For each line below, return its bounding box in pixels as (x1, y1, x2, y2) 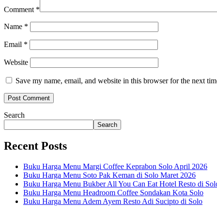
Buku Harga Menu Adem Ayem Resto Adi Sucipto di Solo (23, 197, 202, 205)
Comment (4, 5, 36, 14)
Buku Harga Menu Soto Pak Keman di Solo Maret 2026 (23, 170, 196, 179)
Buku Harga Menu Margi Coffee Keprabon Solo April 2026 (23, 162, 207, 170)
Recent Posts (4, 139, 67, 152)
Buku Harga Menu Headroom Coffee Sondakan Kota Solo (23, 188, 203, 197)
